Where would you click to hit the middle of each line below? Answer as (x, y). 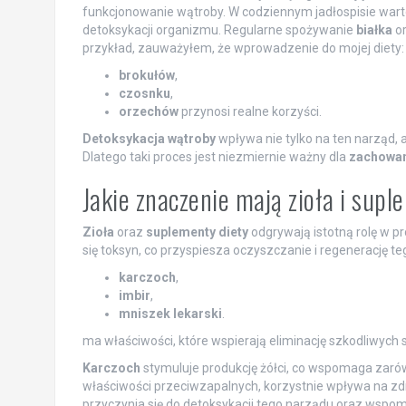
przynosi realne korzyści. (250, 111)
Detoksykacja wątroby (149, 138)
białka (374, 29)
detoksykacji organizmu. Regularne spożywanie (219, 29)
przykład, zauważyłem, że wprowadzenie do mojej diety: (243, 48)
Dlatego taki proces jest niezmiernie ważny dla (215, 156)
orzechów (148, 111)
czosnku (144, 93)
